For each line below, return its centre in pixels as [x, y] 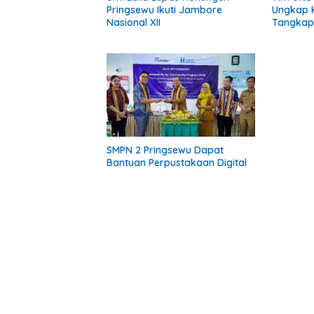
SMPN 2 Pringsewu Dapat [165, 150]
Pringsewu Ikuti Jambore [164, 9]
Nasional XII [134, 22]
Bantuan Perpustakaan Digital [177, 162]
